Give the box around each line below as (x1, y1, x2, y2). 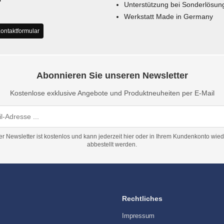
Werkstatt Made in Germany (124, 12, 213, 20)
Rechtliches (122, 194, 162, 202)
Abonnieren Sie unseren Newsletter (36, 70, 188, 80)
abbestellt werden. (87, 141, 137, 148)
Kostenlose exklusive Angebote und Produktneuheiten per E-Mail (9, 89, 214, 97)
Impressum (122, 212, 154, 219)
